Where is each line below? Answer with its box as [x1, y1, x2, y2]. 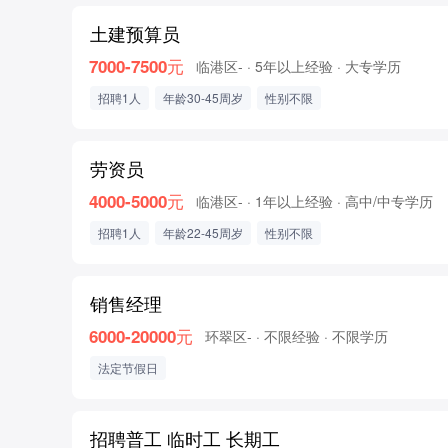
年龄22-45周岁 [163, 224, 243, 241]
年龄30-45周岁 [163, 89, 243, 106]
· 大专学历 [337, 56, 401, 76]
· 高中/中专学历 [337, 191, 433, 211]
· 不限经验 [256, 326, 320, 346]
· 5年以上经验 [247, 56, 333, 76]
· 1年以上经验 [247, 191, 333, 211]
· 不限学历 [324, 326, 388, 346]
